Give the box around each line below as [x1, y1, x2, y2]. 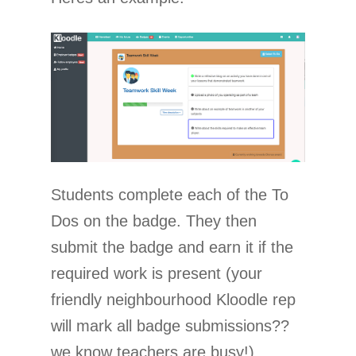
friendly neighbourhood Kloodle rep [51, 290, 296, 308]
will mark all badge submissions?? [51, 316, 289, 335]
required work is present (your [51, 264, 262, 282]
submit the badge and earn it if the [51, 238, 293, 256]
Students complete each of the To [51, 185, 288, 203]
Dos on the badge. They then [51, 211, 257, 230]
